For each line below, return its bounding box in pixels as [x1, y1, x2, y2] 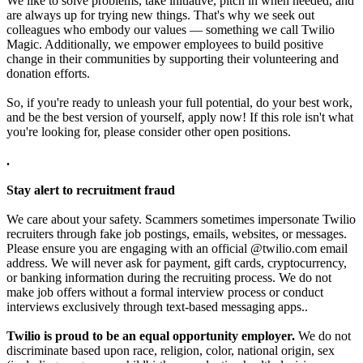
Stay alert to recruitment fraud [6, 182, 175, 197]
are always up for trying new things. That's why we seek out [6, 7, 314, 22]
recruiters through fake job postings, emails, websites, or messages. [6, 226, 347, 241]
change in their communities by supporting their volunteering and [6, 51, 339, 66]
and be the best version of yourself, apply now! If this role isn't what [6, 109, 353, 124]
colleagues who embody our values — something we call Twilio [6, 22, 335, 36]
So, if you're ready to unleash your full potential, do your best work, [6, 95, 352, 109]
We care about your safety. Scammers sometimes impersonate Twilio [6, 211, 356, 226]
